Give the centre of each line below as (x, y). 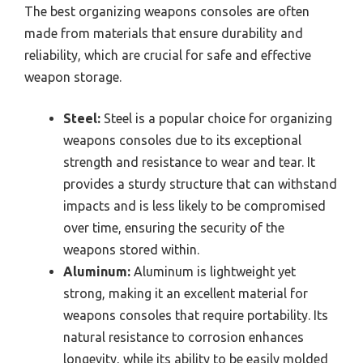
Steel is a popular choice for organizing (216, 119)
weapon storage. (73, 77)
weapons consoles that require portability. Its (196, 316)
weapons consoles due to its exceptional (182, 141)
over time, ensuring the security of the (174, 228)
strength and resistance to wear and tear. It (189, 162)
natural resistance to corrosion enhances (184, 337)
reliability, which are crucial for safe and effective (168, 56)
